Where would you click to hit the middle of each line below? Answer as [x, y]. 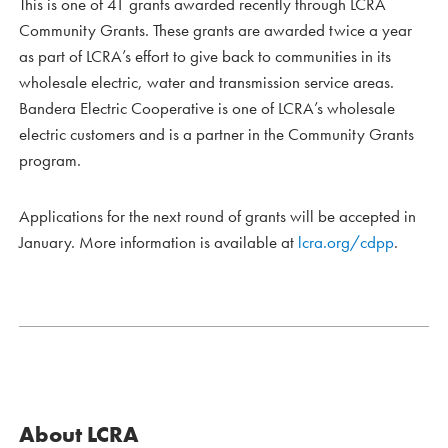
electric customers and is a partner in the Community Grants [216, 133]
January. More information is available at [158, 241]
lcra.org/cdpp [346, 241]
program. [50, 159]
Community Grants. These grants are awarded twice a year [215, 29]
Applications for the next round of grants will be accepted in [217, 215]
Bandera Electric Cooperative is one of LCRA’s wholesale [207, 107]
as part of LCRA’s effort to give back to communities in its [205, 55]
